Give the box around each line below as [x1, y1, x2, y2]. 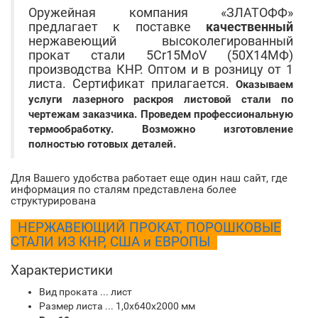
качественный [206, 20, 293, 34]
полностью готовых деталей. [28, 138, 176, 150]
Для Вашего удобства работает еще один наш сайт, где [11, 172, 287, 185]
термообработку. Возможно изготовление [28, 123, 293, 136]
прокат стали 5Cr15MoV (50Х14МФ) [28, 48, 293, 62]
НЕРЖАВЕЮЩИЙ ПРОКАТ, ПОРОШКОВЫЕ [14, 219, 281, 236]
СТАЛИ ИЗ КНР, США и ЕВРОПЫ [11, 234, 214, 250]
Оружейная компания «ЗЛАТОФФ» [28, 6, 293, 20]
